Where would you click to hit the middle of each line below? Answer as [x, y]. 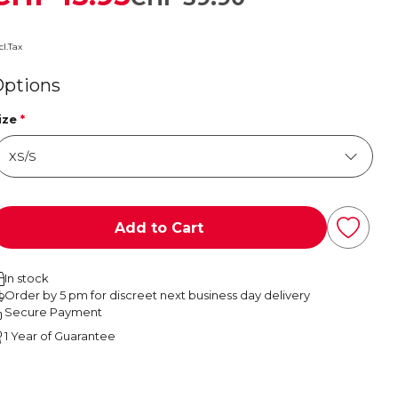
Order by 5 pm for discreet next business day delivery [158, 295]
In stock [27, 279]
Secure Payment [54, 312]
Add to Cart [159, 227]
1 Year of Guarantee [60, 336]
